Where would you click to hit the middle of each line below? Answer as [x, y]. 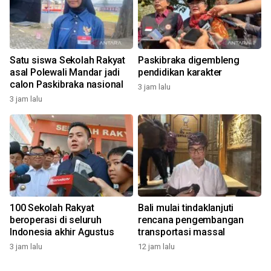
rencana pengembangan [191, 220]
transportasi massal [182, 232]
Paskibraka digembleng [189, 60]
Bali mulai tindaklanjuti [186, 208]
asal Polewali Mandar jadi [65, 72]
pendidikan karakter [180, 72]
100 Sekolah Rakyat [52, 208]
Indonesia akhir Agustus [62, 232]
